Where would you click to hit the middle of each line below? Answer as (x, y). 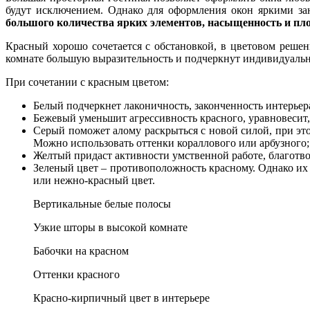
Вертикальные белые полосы (102, 203)
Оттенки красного (76, 274)
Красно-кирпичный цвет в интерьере (121, 298)
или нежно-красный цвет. (94, 180)
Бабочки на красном (81, 250)
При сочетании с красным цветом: (87, 82)
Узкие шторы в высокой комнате (110, 227)
